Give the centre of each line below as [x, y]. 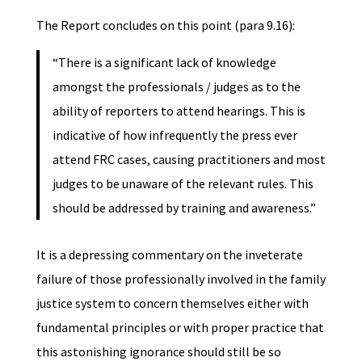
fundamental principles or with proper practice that [180, 327]
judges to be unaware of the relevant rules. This [183, 183]
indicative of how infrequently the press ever [175, 135]
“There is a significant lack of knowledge [164, 62]
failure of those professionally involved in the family [181, 278]
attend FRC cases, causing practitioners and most [189, 159]
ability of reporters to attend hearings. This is [179, 110]
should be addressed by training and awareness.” [184, 207]
